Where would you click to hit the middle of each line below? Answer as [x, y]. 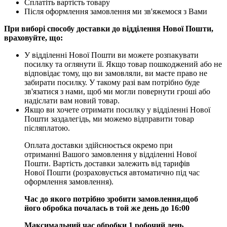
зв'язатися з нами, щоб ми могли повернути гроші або [117, 91]
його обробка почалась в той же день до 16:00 [107, 208]
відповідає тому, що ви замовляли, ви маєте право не [116, 73]
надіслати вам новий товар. [72, 100]
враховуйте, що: [33, 37]
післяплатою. [47, 128]
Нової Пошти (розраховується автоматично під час [112, 172]
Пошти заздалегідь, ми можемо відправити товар [109, 119]
